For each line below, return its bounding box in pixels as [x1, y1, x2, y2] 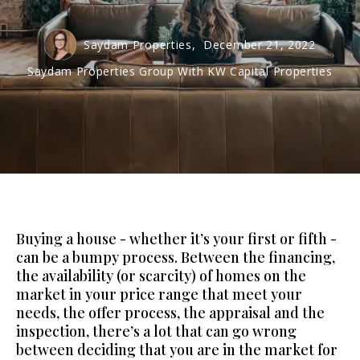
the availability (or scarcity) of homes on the [15, 266, 306, 285]
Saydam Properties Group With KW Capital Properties [27, 63, 333, 80]
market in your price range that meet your [15, 284, 302, 304]
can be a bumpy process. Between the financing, [15, 247, 335, 267]
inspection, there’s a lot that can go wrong [15, 321, 297, 341]
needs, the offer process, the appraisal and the [15, 303, 325, 322]
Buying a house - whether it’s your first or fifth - [15, 229, 337, 248]
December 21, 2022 [203, 36, 316, 52]
